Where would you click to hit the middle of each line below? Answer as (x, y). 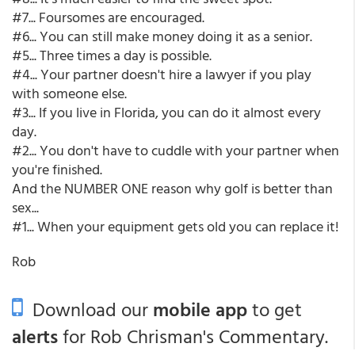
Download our (88, 309)
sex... (25, 207)
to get (275, 309)
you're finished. (57, 169)
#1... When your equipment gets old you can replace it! (176, 226)
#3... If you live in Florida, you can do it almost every (166, 112)
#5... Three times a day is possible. (112, 55)
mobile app (200, 309)
